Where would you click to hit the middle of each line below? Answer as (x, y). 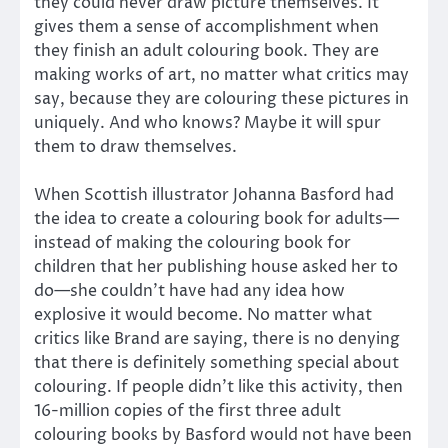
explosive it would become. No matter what (203, 314)
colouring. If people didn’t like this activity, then (218, 386)
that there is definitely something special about (216, 362)
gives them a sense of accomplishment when (206, 26)
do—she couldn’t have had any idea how (189, 290)
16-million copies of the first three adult (187, 410)
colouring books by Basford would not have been (223, 434)
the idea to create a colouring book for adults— (216, 218)
